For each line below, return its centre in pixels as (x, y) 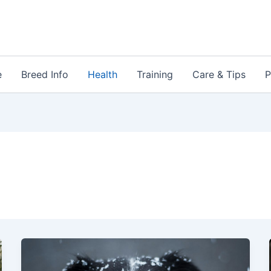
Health (102, 74)
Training (155, 74)
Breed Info (44, 74)
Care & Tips (219, 74)
